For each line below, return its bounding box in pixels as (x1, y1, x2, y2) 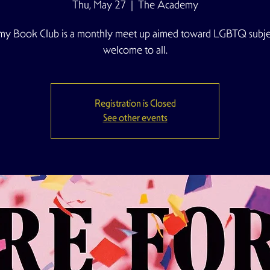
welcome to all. (102, 43, 168, 57)
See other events (102, 111, 168, 124)
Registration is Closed (94, 97, 176, 110)
